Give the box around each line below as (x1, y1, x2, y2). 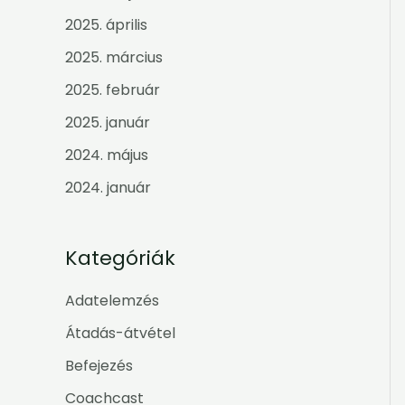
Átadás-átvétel (65, 323, 175, 344)
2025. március (65, 47, 163, 69)
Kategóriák (65, 243, 175, 272)
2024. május (65, 145, 148, 166)
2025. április (65, 14, 147, 36)
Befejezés (65, 355, 133, 377)
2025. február (65, 80, 160, 101)
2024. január (65, 177, 151, 199)
